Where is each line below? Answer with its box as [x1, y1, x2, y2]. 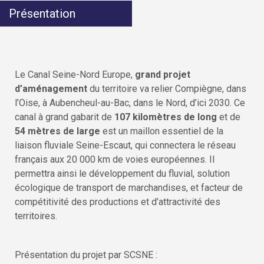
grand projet [135, 68, 190, 80]
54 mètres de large [15, 125, 100, 137]
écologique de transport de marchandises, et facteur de [15, 181, 243, 193]
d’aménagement [15, 82, 87, 94]
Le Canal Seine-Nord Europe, [15, 68, 135, 80]
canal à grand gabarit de [15, 111, 114, 123]
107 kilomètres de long [114, 111, 217, 123]
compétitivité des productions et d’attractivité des [15, 196, 220, 207]
